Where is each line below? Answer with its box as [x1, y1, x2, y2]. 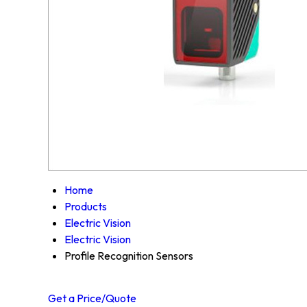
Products [64, 199, 107, 214]
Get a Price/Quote [48, 291, 136, 306]
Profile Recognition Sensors [64, 249, 193, 263]
